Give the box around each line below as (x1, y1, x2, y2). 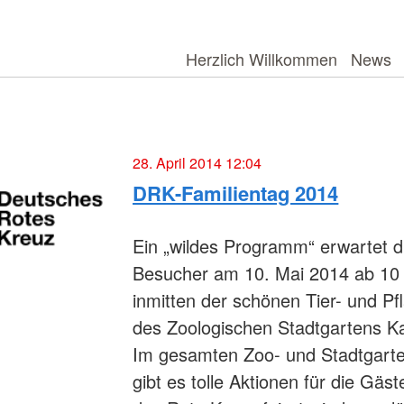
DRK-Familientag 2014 (133, 179, 339, 208)
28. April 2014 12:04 (133, 152, 262, 174)
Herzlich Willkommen (186, 47, 337, 70)
